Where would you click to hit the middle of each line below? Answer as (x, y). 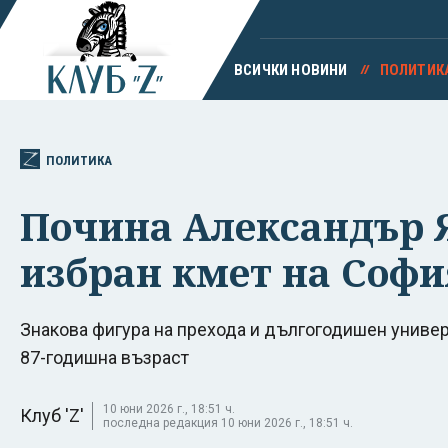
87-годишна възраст (104, 357)
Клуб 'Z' (52, 415)
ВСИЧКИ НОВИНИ (290, 70)
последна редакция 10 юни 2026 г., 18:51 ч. (228, 422)
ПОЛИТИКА (79, 160)
